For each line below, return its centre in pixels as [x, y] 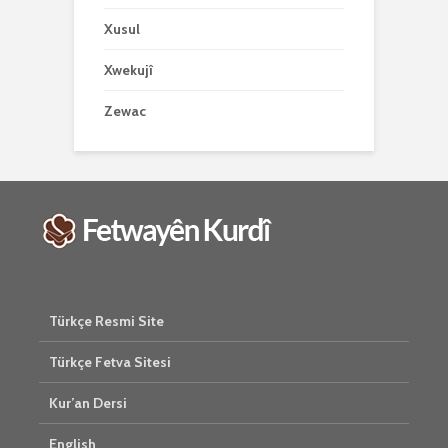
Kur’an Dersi [88, 403]
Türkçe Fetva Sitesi [110, 362]
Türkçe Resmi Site [106, 321]
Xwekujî [128, 70]
